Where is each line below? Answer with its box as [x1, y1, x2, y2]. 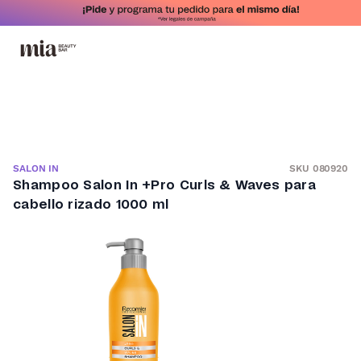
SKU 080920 [289, 162, 348, 174]
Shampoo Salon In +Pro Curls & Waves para [13, 179, 316, 192]
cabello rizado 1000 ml [13, 198, 169, 211]
